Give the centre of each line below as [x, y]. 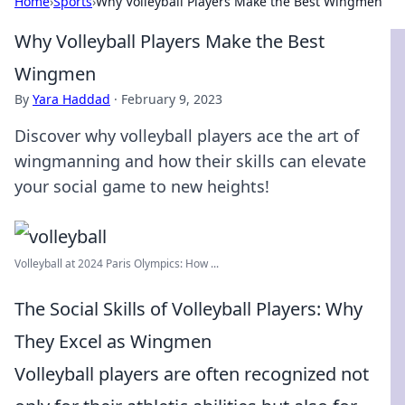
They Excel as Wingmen [113, 341]
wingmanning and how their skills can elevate [190, 161]
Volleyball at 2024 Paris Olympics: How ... [117, 264]
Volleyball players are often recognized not [192, 374]
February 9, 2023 [172, 99]
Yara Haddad [71, 99]
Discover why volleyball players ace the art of [187, 136]
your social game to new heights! [142, 186]
